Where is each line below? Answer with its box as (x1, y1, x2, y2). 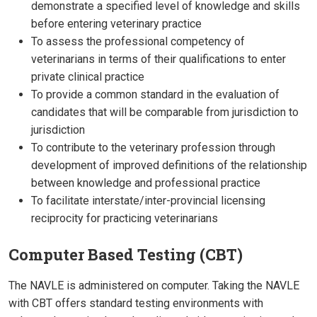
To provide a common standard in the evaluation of (31, 88, 279, 102)
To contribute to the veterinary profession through (31, 141, 275, 155)
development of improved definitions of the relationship (31, 158, 307, 173)
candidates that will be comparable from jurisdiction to (31, 105, 299, 120)
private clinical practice (31, 70, 144, 84)
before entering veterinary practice (31, 17, 202, 31)
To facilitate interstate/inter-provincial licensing (31, 194, 265, 208)
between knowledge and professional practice (31, 176, 260, 190)
